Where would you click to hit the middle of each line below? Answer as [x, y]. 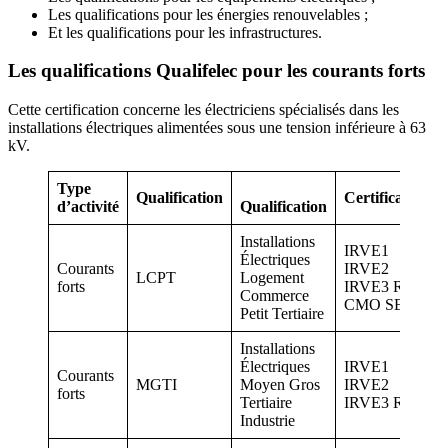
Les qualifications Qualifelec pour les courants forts [216, 71]
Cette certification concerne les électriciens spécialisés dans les [203, 109]
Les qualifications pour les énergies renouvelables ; [208, 14]
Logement [272, 277]
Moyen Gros [280, 384]
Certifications [389, 197]
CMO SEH [380, 304]
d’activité [88, 206]
